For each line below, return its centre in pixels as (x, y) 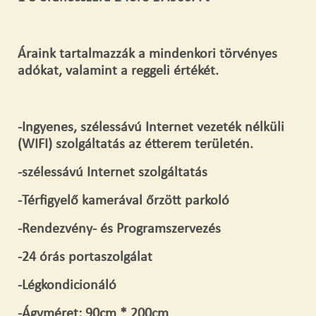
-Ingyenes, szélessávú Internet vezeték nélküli (151, 128)
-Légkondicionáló (67, 286)
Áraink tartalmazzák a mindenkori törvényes (147, 55)
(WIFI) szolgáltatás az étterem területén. (135, 145)
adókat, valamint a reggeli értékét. (118, 72)
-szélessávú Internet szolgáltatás (113, 173)
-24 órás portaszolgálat (85, 258)
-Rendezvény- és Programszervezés (119, 230)
